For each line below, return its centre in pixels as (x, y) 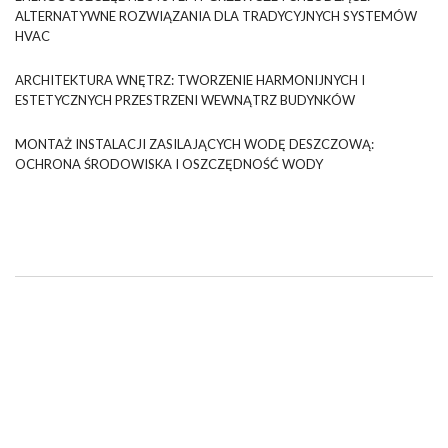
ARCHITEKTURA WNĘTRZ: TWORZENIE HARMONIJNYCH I (190, 80)
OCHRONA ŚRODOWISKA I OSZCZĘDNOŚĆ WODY (169, 164)
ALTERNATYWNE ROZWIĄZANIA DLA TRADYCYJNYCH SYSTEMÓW (216, 16)
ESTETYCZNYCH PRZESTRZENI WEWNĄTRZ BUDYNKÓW (185, 100)
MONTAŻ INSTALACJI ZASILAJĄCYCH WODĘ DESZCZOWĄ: (194, 144)
